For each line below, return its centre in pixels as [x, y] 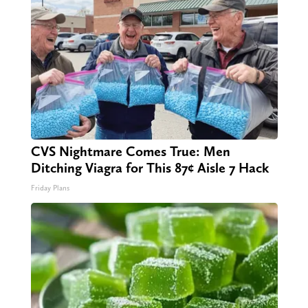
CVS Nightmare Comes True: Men [130, 151]
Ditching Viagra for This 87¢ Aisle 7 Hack [150, 167]
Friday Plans [50, 188]
